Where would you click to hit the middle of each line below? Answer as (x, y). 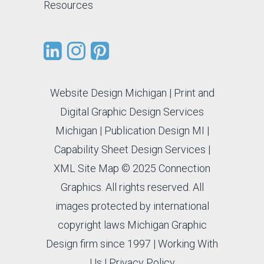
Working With (188, 244)
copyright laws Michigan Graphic (132, 225)
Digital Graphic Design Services (132, 112)
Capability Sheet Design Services (130, 149)
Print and (194, 93)
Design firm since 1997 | (102, 244)
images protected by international (132, 206)
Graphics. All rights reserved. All (132, 187)
